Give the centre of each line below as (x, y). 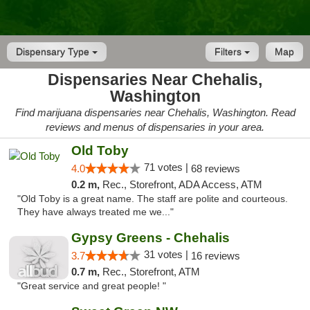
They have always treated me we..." (95, 212)
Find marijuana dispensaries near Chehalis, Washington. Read (155, 112)
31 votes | (167, 254)
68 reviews (215, 168)
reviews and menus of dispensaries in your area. (155, 127)
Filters (229, 52)
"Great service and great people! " (92, 286)
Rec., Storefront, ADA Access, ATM (182, 184)
